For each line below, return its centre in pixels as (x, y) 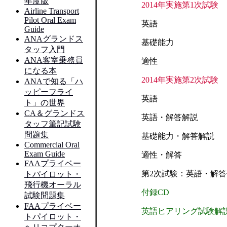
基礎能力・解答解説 (178, 136)
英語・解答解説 (169, 117)
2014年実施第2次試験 (180, 80)
